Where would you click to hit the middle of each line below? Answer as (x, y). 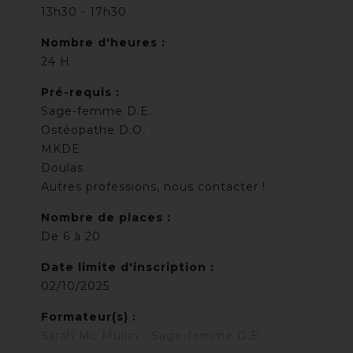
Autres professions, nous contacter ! (154, 187)
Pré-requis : (81, 93)
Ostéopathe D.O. (94, 130)
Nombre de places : (106, 218)
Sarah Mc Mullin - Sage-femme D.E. (152, 336)
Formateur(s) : (89, 317)
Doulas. (64, 168)
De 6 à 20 (71, 237)
